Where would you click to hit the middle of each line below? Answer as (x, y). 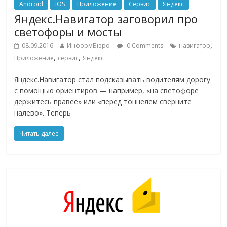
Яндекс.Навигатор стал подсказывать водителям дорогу (112, 80)
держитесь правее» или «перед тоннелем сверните (103, 102)
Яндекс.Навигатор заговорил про (106, 19)
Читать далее (39, 134)
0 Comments (144, 46)
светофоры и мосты (68, 32)
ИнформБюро (89, 46)
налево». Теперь (43, 113)
